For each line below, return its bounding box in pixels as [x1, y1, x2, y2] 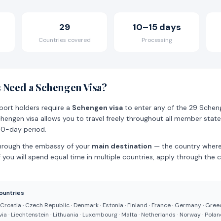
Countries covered [38, 36, 91, 44]
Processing [141, 36, 172, 44]
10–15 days [132, 21, 181, 33]
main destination [92, 142, 152, 150]
